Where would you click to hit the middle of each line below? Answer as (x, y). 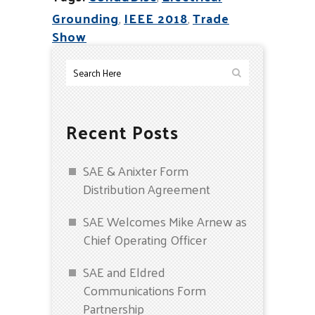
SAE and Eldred (124, 272)
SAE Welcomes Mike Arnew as (165, 221)
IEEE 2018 (156, 18)
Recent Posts (122, 132)
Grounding (85, 18)
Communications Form (144, 290)
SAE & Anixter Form (136, 171)
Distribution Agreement (147, 189)
